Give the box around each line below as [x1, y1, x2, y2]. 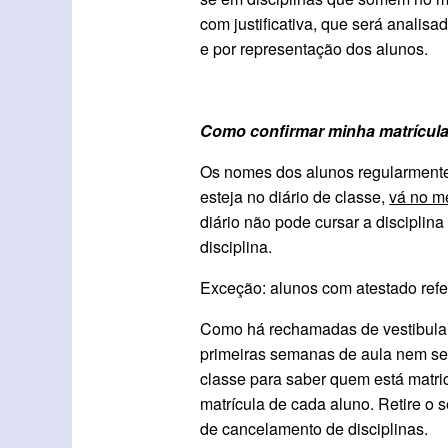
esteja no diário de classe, [200, 184, 390, 208]
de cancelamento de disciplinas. [200, 416, 429, 440]
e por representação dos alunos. [200, 36, 429, 60]
